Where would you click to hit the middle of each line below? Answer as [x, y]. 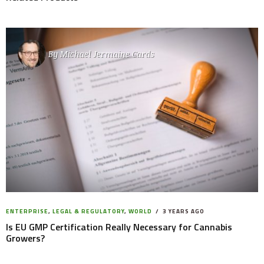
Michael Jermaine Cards [107, 54]
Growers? [25, 238]
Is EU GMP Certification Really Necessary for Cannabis [119, 227]
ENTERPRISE [27, 211]
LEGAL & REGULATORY [88, 211]
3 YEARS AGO [183, 211]
